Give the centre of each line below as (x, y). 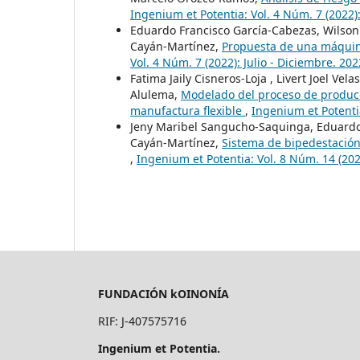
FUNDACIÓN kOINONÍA (165, 293)
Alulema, (155, 94)
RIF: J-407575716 (142, 321)
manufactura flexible (188, 110)
